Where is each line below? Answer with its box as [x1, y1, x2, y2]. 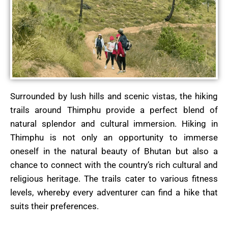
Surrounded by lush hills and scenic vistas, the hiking [10, 91, 218, 102]
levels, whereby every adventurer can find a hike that [10, 187, 218, 198]
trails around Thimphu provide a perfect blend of [10, 105, 218, 116]
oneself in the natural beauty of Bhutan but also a [10, 146, 218, 157]
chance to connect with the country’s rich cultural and [10, 160, 218, 170]
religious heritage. [10, 174, 84, 184]
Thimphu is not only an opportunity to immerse [10, 132, 218, 143]
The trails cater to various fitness [84, 174, 218, 184]
